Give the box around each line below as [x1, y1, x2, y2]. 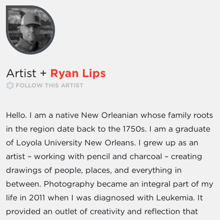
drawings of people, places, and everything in [6, 165, 182, 175]
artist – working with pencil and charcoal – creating [6, 151, 202, 162]
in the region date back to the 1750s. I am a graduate [6, 124, 210, 134]
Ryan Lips [50, 66, 106, 81]
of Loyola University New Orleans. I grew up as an [6, 137, 198, 148]
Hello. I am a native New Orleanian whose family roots [6, 110, 213, 120]
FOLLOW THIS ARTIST [16, 81, 83, 89]
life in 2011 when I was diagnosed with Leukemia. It [6, 192, 203, 203]
